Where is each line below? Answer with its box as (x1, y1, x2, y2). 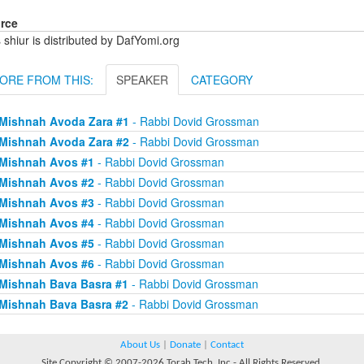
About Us (120, 340, 160, 351)
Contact (210, 340, 244, 351)
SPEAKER (116, 71, 168, 89)
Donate (170, 340, 201, 351)
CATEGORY (191, 71, 253, 89)
